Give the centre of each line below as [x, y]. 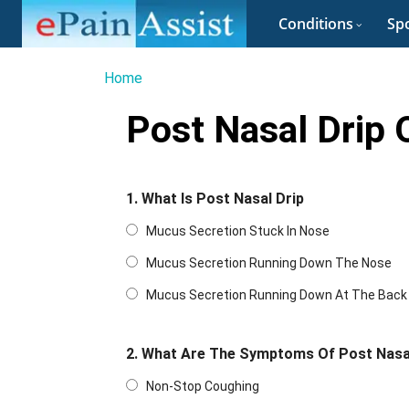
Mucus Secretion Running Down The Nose [269, 263]
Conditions [316, 24]
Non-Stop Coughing [203, 387]
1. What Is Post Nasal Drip [215, 199]
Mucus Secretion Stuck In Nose [238, 231]
